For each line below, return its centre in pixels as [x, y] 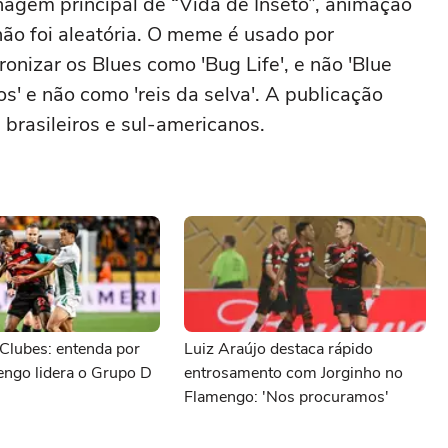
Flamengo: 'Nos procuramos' [286, 397]
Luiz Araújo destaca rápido [278, 349]
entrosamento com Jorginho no [293, 373]
